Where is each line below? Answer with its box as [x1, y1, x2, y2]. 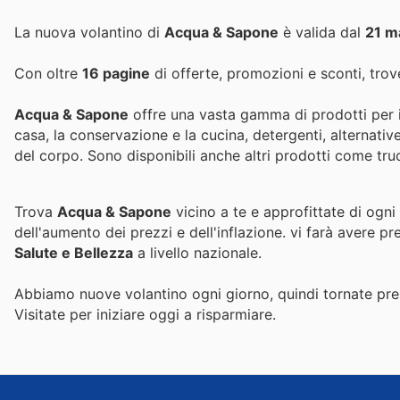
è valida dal [279, 23, 365, 41]
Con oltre [14, 64, 82, 83]
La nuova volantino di [14, 23, 164, 41]
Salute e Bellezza [14, 243, 133, 262]
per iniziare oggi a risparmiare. [70, 304, 276, 323]
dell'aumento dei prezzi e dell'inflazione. [14, 222, 290, 241]
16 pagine [82, 64, 150, 83]
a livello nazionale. [133, 243, 262, 262]
